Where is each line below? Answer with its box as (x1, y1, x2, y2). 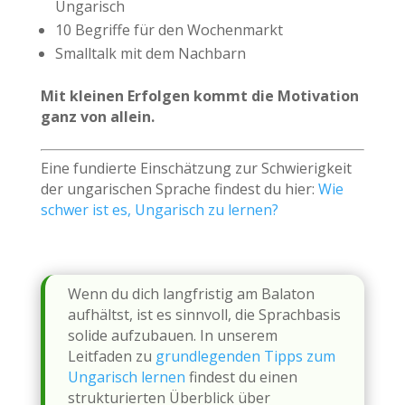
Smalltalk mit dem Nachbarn (54, 42, 246, 63)
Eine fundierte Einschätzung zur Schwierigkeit (40, 157, 352, 178)
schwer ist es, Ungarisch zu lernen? (40, 199, 278, 220)
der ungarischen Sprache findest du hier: (40, 178, 318, 199)
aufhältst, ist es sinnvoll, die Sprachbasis (67, 304, 341, 325)
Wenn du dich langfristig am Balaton (67, 283, 315, 304)
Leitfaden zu (67, 345, 155, 366)
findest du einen (184, 366, 297, 387)
